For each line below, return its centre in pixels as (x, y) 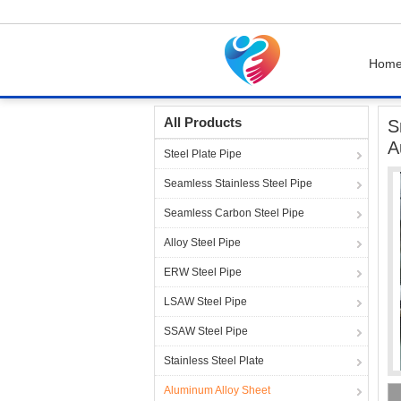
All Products (203, 122)
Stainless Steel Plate (214, 361)
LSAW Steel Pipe (205, 302)
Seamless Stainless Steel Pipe (238, 183)
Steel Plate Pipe (203, 154)
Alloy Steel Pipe (202, 243)
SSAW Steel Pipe (206, 331)
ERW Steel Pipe (203, 272)
